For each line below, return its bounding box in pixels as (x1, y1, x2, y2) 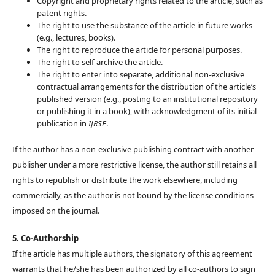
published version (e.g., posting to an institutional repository (37, 93, 258, 105)
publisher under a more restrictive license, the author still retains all (12, 159, 257, 171)
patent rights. (37, 7, 87, 19)
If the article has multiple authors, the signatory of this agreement (12, 248, 252, 260)
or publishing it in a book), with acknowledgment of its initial (37, 106, 257, 117)
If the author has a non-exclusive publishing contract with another (12, 144, 254, 155)
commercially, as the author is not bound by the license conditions (12, 190, 254, 201)
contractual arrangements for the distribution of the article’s (37, 81, 256, 93)
